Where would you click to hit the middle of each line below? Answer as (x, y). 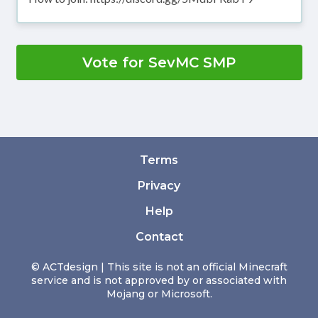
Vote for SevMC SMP (159, 63)
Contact (159, 237)
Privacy (159, 186)
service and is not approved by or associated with (159, 281)
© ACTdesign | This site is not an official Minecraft (159, 267)
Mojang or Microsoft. (159, 294)
